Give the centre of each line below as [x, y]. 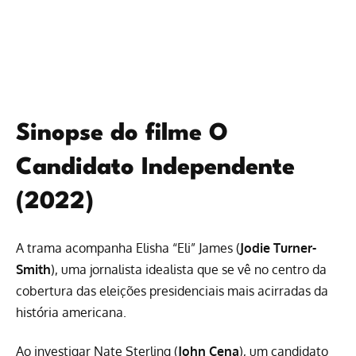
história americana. [71, 312]
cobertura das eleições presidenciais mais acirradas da [172, 290]
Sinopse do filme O [122, 133]
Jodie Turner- [278, 248]
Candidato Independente [155, 168]
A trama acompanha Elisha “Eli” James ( [128, 248]
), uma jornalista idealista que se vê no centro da [189, 269]
